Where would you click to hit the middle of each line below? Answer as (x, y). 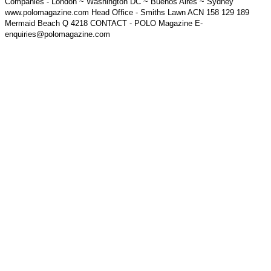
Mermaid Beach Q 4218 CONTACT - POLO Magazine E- (104, 24)
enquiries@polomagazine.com (57, 34)
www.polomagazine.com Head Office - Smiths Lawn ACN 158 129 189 (127, 13)
